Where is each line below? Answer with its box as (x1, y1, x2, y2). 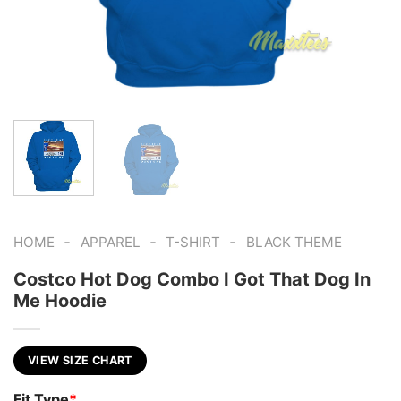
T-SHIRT (166, 233, 221, 251)
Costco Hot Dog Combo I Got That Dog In (13, 268, 371, 290)
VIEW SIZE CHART (28, 353, 132, 367)
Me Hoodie (13, 289, 107, 311)
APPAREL (80, 233, 141, 251)
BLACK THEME (245, 233, 342, 251)
